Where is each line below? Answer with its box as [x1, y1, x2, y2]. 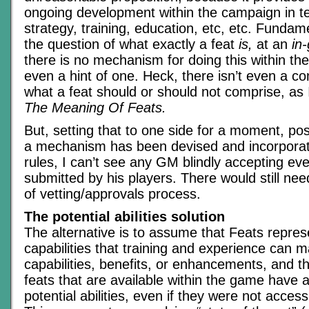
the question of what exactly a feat [24, 37, 239, 52]
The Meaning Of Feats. [24, 100, 166, 116]
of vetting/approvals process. [24, 186, 201, 202]
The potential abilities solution [24, 209, 225, 225]
